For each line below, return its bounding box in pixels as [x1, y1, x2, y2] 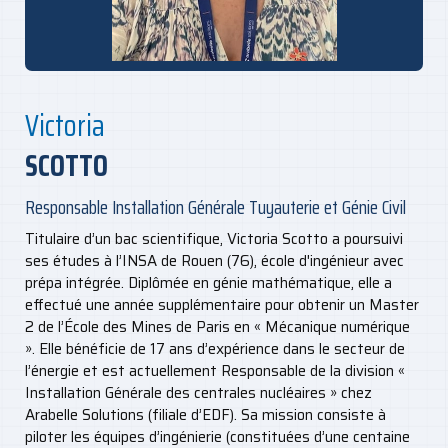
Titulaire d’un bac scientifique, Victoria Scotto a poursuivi [25, 226, 403, 251]
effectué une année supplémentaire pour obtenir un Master [25, 292, 419, 317]
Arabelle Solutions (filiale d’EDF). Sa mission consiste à [25, 402, 386, 427]
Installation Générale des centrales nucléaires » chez [25, 380, 372, 405]
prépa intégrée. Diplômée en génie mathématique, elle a [25, 270, 392, 295]
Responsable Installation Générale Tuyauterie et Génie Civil [25, 191, 406, 222]
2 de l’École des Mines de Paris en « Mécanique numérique [25, 314, 410, 339]
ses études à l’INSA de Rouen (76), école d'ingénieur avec [25, 248, 404, 273]
